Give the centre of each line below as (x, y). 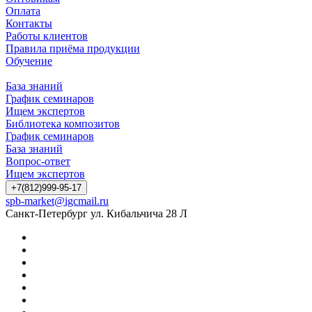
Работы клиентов (47, 36)
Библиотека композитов (63, 123)
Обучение (29, 61)
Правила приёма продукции (73, 48)
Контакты (29, 23)
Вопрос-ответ (38, 161)
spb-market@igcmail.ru (57, 201)
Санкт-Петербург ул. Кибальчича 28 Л (96, 213)
